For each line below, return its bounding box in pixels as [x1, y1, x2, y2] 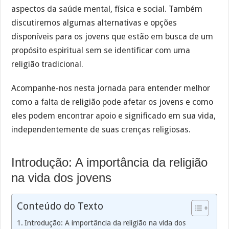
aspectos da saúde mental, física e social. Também [11, 4, 203, 14]
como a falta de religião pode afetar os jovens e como [11, 97, 214, 107]
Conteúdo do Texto [17, 200, 104, 212]
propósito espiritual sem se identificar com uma [11, 45, 191, 56]
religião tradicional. [11, 59, 84, 70]
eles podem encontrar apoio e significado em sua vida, [11, 110, 216, 121]
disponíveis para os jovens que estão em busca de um [11, 32, 214, 42]
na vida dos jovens [11, 170, 112, 185]
